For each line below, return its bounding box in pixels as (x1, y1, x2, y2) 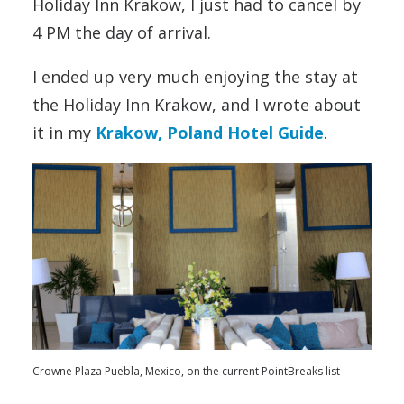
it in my (32, 121, 96, 143)
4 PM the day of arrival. (32, 21, 211, 43)
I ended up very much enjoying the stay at (32, 65, 358, 87)
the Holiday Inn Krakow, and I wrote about (32, 93, 361, 115)
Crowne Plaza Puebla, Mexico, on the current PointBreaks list (32, 363, 340, 379)
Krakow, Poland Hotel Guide (96, 121, 324, 143)
